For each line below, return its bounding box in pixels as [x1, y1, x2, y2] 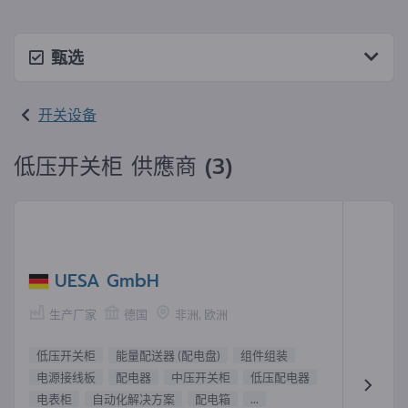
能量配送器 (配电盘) [116, 347, 220, 362]
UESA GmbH [55, 268, 159, 295]
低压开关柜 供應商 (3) [14, 150, 232, 183]
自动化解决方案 [92, 391, 175, 406]
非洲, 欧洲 [175, 307, 228, 322]
